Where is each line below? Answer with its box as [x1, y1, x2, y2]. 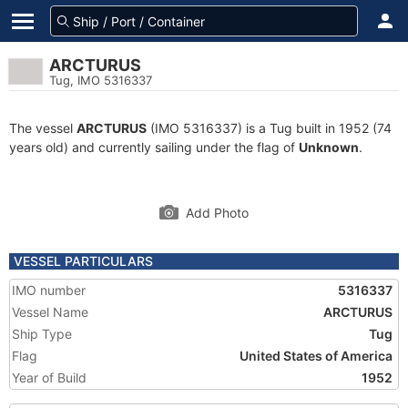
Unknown [299, 139, 359, 155]
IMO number [12, 282, 86, 298]
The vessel [9, 120, 76, 136]
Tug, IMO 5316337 [49, 73, 152, 87]
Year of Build [12, 370, 87, 385]
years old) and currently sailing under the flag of [9, 139, 299, 155]
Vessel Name [12, 304, 88, 320]
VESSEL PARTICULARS [14, 253, 153, 269]
